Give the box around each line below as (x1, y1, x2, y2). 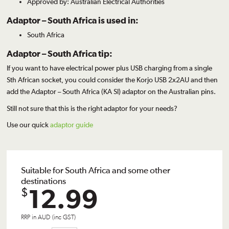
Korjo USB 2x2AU (136, 75, 190, 84)
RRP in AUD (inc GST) (21, 213, 76, 221)
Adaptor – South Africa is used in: (7, 14, 139, 25)
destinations (21, 175, 66, 187)
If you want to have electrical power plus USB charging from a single (7, 63, 213, 72)
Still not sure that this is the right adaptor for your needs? (7, 104, 178, 112)
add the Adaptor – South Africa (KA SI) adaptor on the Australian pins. (7, 87, 216, 96)
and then (189, 75, 218, 84)
